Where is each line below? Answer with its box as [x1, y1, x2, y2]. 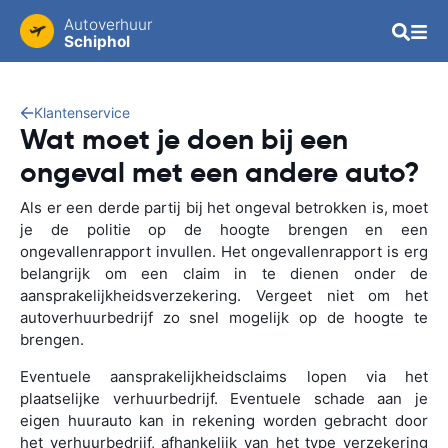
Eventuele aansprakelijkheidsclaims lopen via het [20, 367, 428, 386]
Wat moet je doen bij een [20, 122, 348, 157]
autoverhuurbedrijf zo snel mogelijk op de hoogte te [20, 308, 428, 327]
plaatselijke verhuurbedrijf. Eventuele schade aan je [20, 389, 428, 408]
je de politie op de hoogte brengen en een [20, 220, 428, 239]
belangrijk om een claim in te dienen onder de [20, 264, 428, 283]
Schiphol [64, 32, 130, 51]
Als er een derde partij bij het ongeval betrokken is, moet [20, 198, 428, 217]
